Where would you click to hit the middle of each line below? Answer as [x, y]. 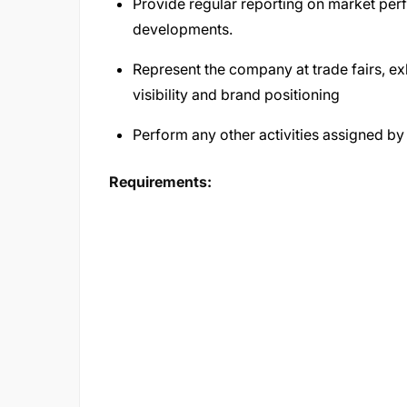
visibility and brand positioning [236, 94]
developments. [183, 29]
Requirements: [160, 182]
